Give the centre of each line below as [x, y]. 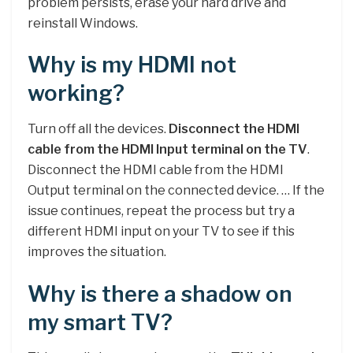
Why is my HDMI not [132, 65]
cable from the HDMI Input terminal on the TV [167, 149]
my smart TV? [100, 322]
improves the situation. [97, 251]
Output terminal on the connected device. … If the [176, 190]
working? [76, 94]
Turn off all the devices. [98, 128]
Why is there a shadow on [160, 294]
